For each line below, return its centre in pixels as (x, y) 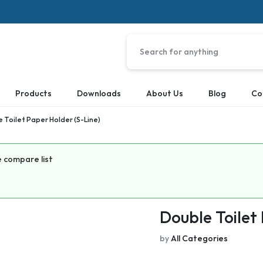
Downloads (99, 93)
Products (33, 93)
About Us (165, 93)
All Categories (200, 238)
